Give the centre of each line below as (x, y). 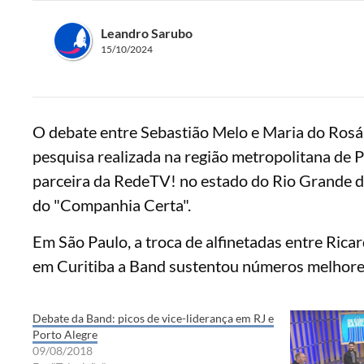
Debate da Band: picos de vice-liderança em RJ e (153, 318)
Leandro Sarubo (146, 32)
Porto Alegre (65, 334)
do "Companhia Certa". (111, 204)
